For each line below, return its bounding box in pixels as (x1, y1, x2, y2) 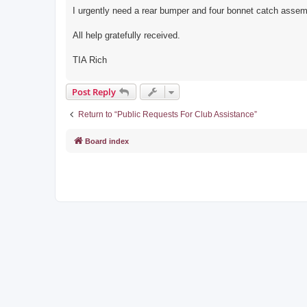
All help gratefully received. (73, 30, 180, 41)
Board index (85, 137, 129, 146)
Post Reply (72, 86, 116, 99)
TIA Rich (73, 55, 107, 66)
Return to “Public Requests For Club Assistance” (78, 110, 257, 120)
